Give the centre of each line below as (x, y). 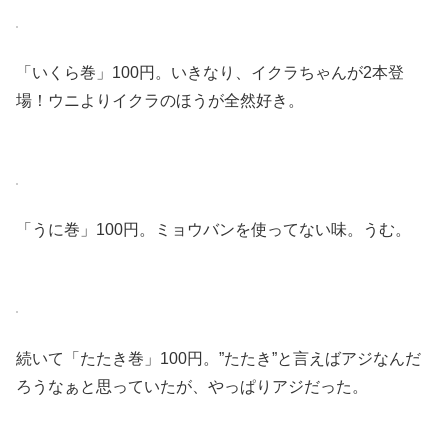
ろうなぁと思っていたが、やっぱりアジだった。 (192, 386)
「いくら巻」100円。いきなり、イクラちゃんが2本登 (210, 73)
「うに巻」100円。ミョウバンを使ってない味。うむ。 (213, 230)
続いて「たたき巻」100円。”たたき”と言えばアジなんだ (218, 358)
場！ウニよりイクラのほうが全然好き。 (160, 101)
